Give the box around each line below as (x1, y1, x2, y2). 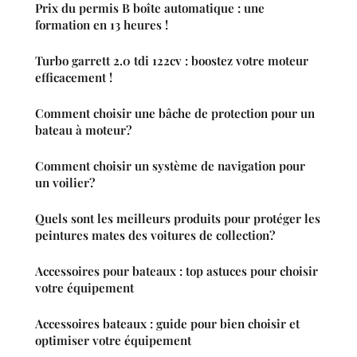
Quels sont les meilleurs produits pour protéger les (35, 210, 320, 226)
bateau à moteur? (35, 121, 131, 138)
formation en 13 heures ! (35, 16, 168, 33)
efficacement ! (35, 69, 112, 85)
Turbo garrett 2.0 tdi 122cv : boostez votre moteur (35, 52, 308, 69)
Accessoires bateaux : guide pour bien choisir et (35, 315, 300, 331)
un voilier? (35, 174, 95, 190)
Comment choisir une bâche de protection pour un (35, 104, 315, 121)
